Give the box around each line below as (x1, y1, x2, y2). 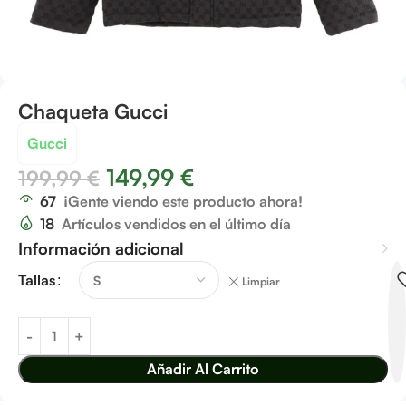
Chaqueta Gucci (18, 99, 168, 123)
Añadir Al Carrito (147, 360, 259, 378)
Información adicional (18, 238, 184, 258)
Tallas (18, 270, 55, 289)
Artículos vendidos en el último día (62, 215, 291, 233)
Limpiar (242, 275, 280, 289)
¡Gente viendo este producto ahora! (63, 192, 303, 210)
